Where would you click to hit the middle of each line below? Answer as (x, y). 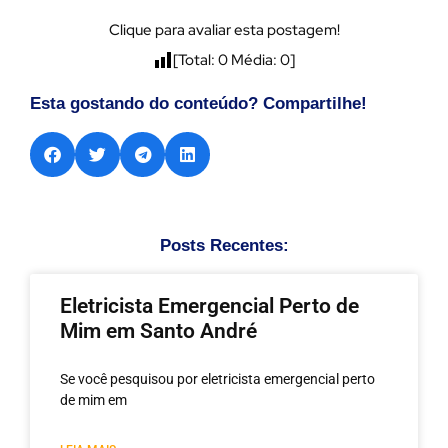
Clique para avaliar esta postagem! (224, 29)
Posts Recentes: (224, 245)
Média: (254, 59)
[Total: (195, 59)
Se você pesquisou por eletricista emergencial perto (217, 378)
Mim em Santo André (158, 330)
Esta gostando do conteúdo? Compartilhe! (198, 103)
